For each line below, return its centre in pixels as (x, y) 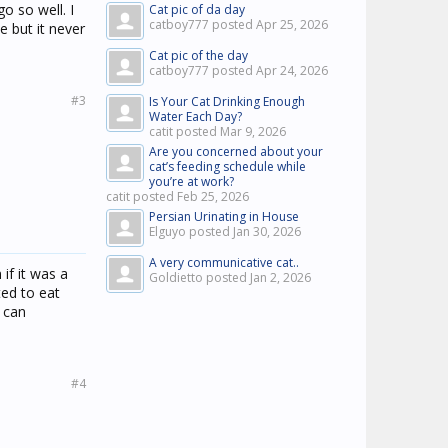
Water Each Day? (195, 116)
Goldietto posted (199, 277)
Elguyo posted (191, 231)
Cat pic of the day (198, 55)
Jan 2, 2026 (280, 277)
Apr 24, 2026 (292, 70)
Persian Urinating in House (224, 216)
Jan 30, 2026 (267, 231)
